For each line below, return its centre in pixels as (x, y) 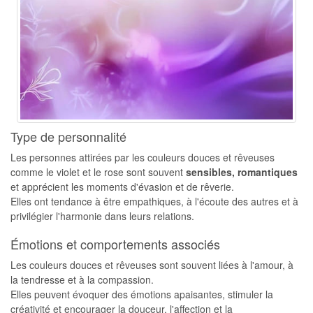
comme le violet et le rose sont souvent (98, 172)
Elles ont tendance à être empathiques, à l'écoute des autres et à (154, 201)
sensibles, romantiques (242, 172)
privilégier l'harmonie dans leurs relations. (102, 216)
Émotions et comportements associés (115, 244)
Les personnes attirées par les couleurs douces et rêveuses (143, 157)
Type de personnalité (68, 136)
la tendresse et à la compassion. (82, 279)
